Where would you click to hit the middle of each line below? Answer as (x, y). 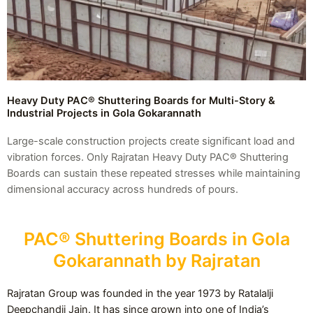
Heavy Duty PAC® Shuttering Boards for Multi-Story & (141, 101)
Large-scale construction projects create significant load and (151, 141)
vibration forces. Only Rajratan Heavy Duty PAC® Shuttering (148, 158)
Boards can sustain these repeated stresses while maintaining (154, 174)
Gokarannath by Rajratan (156, 260)
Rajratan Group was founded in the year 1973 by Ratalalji (140, 293)
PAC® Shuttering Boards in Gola (156, 239)
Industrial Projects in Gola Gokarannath (104, 114)
